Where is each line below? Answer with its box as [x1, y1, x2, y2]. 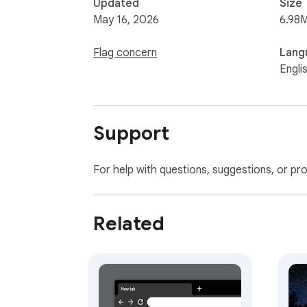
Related [93, 212, 164, 236]
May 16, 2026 [93, 12, 159, 27]
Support [93, 121, 169, 146]
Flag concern [93, 45, 157, 60]
